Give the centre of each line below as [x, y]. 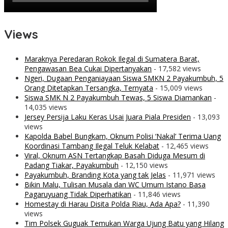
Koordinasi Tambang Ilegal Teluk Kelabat [92, 146]
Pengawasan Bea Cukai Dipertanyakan [88, 68]
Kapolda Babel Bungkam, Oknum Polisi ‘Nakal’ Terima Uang [123, 136]
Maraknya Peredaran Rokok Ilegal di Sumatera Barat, [112, 59]
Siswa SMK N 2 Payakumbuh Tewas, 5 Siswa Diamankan [118, 97]
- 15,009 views [178, 88]
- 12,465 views [184, 146]
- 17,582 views [176, 68]
